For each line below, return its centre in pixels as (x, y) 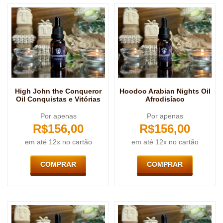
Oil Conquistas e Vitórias (58, 99)
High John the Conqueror (58, 91)
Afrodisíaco (165, 99)
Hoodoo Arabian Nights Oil (165, 91)
